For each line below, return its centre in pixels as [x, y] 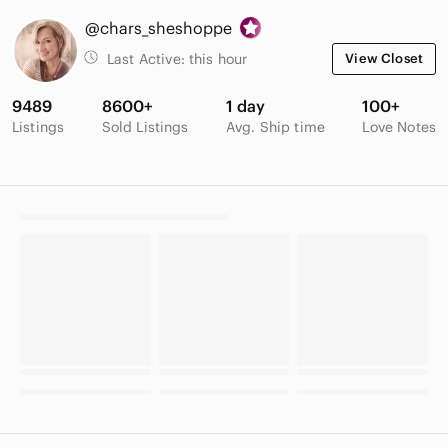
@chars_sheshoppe [158, 27]
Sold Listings [145, 126]
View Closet [384, 58]
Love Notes [399, 126]
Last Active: [148, 58]
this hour [218, 58]
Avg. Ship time [275, 126]
